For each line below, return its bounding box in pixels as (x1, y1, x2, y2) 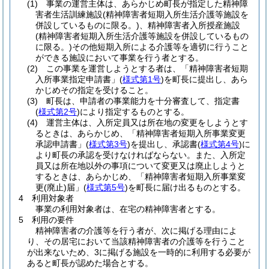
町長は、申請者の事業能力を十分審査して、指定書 (38, 96, 240, 106)
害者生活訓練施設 (35, 10, 103, 19)
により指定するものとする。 (80, 107, 189, 116)
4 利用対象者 (19, 193, 74, 203)
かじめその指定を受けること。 (35, 85, 153, 95)
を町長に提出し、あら (164, 74, 248, 84)
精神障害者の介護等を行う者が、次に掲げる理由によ (35, 226, 237, 235)
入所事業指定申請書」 (35, 74, 119, 84)
